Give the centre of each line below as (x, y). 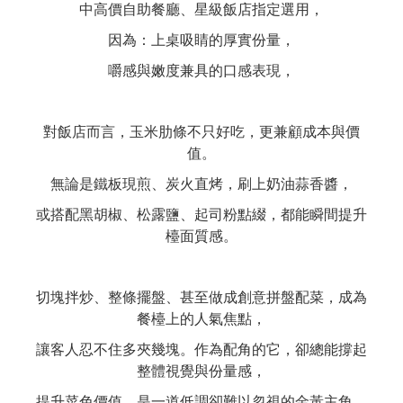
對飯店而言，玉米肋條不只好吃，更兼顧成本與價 (201, 131)
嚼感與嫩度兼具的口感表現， (201, 70)
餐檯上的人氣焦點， (201, 318)
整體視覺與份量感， (201, 371)
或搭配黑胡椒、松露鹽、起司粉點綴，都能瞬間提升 (201, 214)
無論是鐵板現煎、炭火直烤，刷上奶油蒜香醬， (201, 184)
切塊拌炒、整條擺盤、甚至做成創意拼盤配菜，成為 (201, 297)
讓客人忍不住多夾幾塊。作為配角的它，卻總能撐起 (201, 349)
